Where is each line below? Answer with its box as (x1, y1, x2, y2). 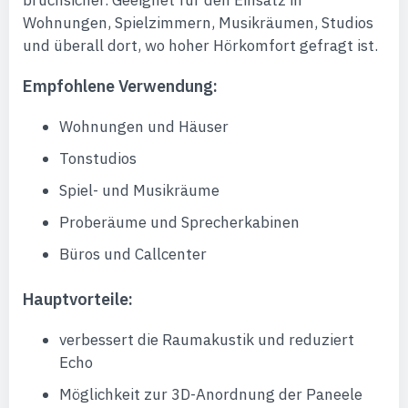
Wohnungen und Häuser (59, 117, 229, 137)
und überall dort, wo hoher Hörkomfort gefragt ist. (23, 36, 378, 56)
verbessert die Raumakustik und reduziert (59, 330, 354, 350)
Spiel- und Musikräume (59, 180, 219, 200)
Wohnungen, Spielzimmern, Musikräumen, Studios (23, 13, 373, 33)
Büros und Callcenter (59, 244, 207, 264)
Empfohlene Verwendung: (23, 76, 218, 97)
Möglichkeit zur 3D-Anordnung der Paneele (59, 384, 362, 404)
